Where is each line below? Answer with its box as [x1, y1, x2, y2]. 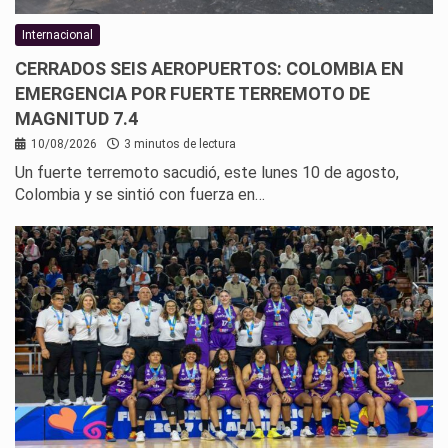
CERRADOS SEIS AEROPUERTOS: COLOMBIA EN [15, 57, 404, 79]
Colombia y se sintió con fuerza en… [15, 184, 265, 204]
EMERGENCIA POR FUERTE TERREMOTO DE [15, 82, 370, 104]
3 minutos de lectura [124, 136, 236, 151]
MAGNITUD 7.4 [15, 107, 138, 129]
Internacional [22, 27, 93, 42]
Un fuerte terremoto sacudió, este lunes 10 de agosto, [15, 162, 399, 182]
